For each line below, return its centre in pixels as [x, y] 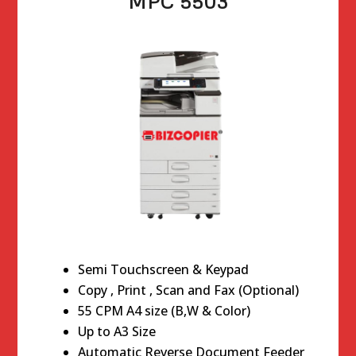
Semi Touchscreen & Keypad [164, 269]
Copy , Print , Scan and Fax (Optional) [189, 290]
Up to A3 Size [117, 331]
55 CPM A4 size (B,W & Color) [164, 311]
